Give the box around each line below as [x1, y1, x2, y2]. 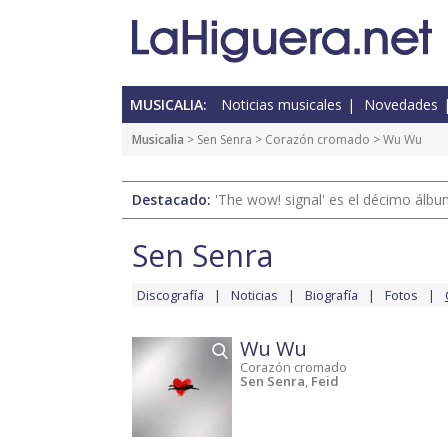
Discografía [137, 286, 204, 305]
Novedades [364, 95, 438, 115]
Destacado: [132, 190, 215, 210]
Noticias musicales [221, 95, 342, 115]
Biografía [305, 286, 358, 305]
